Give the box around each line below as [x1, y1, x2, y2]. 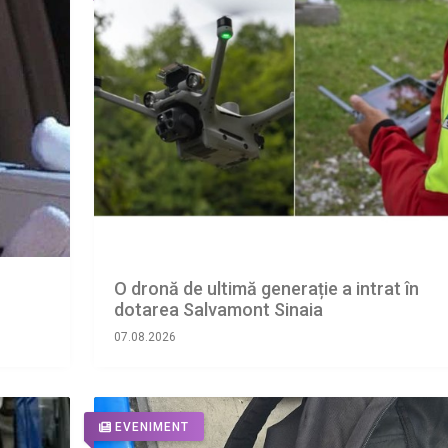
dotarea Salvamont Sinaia [113, 298, 323, 320]
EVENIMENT [114, 420, 189, 435]
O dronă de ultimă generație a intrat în [113, 277, 419, 299]
